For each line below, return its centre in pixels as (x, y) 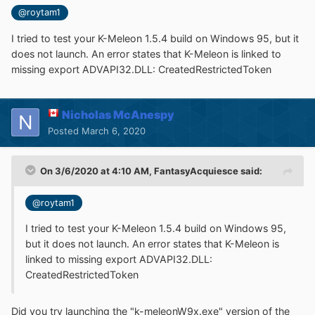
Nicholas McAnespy (118, 114)
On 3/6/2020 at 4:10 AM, (97, 171)
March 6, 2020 (114, 130)
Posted (65, 130)
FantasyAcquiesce (196, 171)
